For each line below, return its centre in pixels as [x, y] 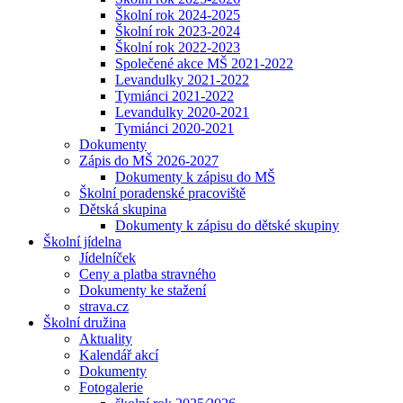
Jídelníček [107, 258]
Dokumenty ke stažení [143, 290]
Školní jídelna [82, 242]
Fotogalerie [111, 387]
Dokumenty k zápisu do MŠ [195, 177]
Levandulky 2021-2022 [182, 80]
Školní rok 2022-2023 [178, 47]
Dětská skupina [123, 209]
